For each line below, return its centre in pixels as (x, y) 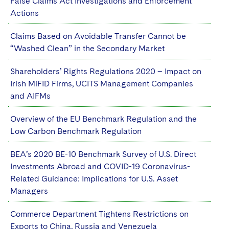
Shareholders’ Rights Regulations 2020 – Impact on (106, 71)
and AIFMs (30, 96)
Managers (29, 191)
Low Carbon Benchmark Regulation (76, 131)
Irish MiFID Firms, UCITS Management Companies (102, 84)
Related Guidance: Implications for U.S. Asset (94, 179)
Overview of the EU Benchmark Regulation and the (104, 119)
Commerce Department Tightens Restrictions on (99, 214)
